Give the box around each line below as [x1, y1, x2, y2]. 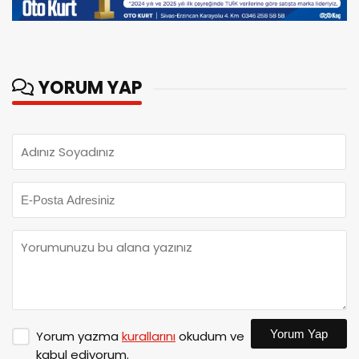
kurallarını [122, 328, 175, 345]
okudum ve [175, 328, 244, 345]
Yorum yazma [36, 328, 122, 345]
